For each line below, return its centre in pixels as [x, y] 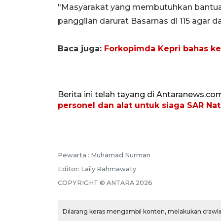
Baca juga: [81, 48]
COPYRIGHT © [82, 183]
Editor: [69, 169]
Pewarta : [74, 155]
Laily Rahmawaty [109, 169]
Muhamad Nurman [121, 155]
